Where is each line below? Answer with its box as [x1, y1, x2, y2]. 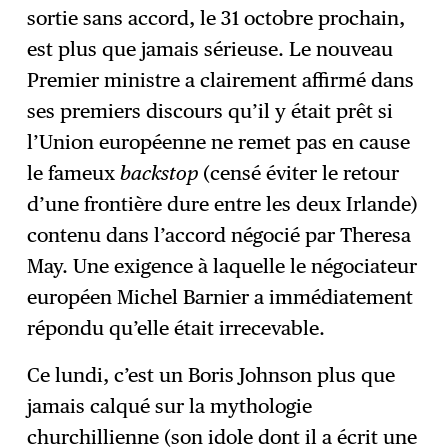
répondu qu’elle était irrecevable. [27, 316, 326, 341]
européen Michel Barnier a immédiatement [27, 285, 414, 310]
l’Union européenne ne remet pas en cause [27, 130, 411, 155]
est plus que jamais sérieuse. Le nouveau [27, 37, 394, 62]
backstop [120, 161, 199, 186]
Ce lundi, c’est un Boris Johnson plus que [27, 362, 396, 387]
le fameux [27, 161, 121, 186]
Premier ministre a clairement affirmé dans [27, 68, 415, 93]
